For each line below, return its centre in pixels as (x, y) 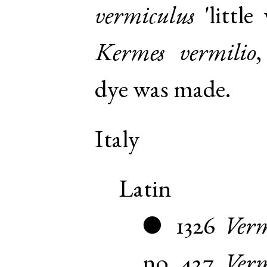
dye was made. (163, 92)
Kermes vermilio (176, 55)
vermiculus (145, 18)
